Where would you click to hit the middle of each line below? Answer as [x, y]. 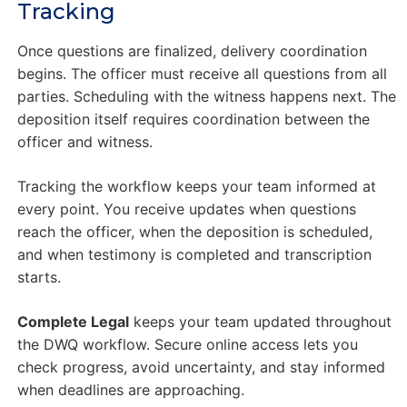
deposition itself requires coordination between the [193, 119]
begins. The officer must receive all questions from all [202, 73]
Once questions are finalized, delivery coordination [192, 50]
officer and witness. [84, 141]
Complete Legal [73, 321]
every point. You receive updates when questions [186, 208]
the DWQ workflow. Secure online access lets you [187, 344]
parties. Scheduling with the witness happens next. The [206, 96]
